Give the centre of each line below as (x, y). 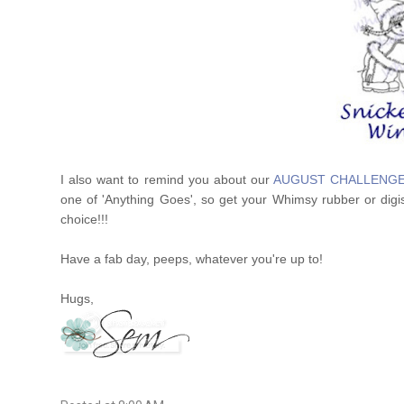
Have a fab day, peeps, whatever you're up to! (192, 258)
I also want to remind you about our (167, 179)
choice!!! (84, 219)
